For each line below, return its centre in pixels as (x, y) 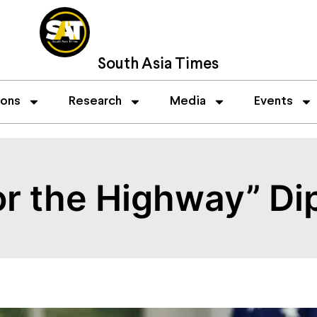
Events (273, 101)
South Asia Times (158, 64)
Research (95, 101)
